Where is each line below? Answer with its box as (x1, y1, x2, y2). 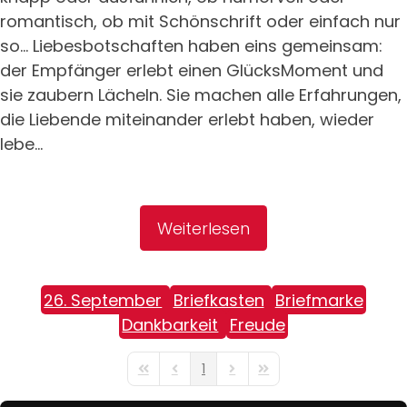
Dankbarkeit (122, 313, 219, 336)
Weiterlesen (157, 216, 250, 240)
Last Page (254, 367, 316, 386)
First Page (134, 367, 195, 386)
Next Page (223, 367, 287, 386)
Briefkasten (173, 288, 264, 312)
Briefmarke (274, 288, 363, 312)
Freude (229, 313, 285, 336)
